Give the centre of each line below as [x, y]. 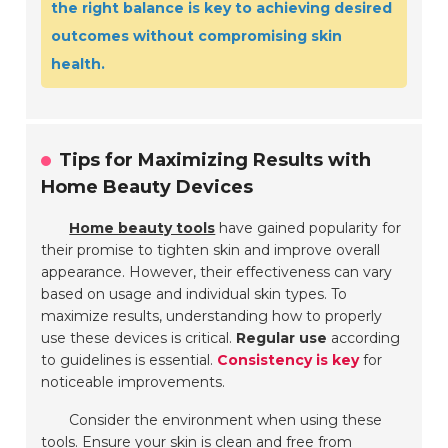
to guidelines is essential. [129, 360]
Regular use [282, 338]
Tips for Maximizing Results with [215, 160]
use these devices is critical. [139, 338]
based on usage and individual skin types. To [194, 294]
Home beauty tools [142, 228]
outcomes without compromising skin [197, 36]
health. [78, 64]
